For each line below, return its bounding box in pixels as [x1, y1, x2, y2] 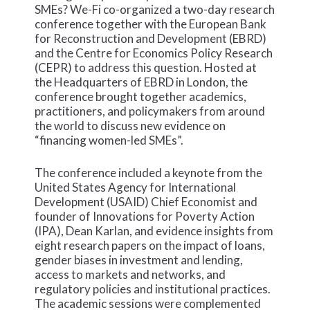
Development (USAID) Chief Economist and [35, 194, 258, 209]
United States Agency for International [35, 179, 237, 194]
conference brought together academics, [35, 89, 247, 104]
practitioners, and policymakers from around [35, 104, 266, 119]
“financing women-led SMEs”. [35, 133, 184, 148]
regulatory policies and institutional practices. [35, 281, 271, 296]
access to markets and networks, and [35, 266, 226, 282]
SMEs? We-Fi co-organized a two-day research [35, 2, 275, 17]
